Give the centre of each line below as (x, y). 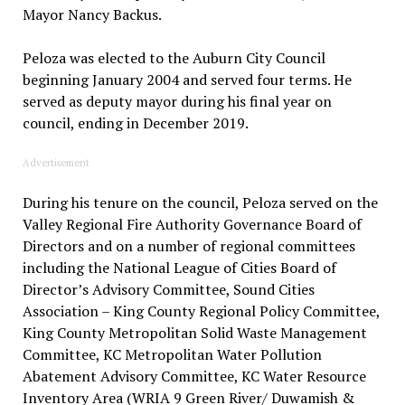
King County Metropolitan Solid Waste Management (194, 333)
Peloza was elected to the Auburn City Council (174, 58)
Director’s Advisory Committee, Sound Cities (168, 290)
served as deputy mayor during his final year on (177, 102)
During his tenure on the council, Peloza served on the (200, 203)
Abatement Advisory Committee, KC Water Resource (194, 377)
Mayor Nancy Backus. (92, 15)
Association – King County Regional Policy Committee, (201, 311)
